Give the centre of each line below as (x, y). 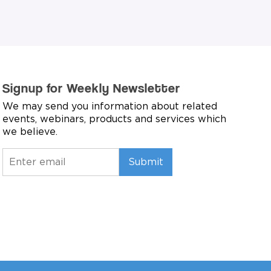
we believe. (30, 132)
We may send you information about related (109, 106)
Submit (145, 162)
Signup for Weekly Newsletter (91, 87)
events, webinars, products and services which (114, 119)
